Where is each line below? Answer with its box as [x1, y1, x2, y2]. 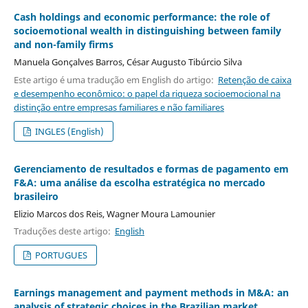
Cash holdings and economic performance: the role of [13, 10, 269, 24]
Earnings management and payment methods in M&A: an [13, 285, 289, 299]
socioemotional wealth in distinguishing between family [13, 24, 281, 38]
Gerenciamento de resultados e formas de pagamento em [13, 162, 289, 175]
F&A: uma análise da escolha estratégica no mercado [13, 175, 265, 189]
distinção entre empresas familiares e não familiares [13, 100, 224, 113]
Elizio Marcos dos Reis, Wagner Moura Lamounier [13, 207, 215, 220]
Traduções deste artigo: [13, 224, 115, 237]
